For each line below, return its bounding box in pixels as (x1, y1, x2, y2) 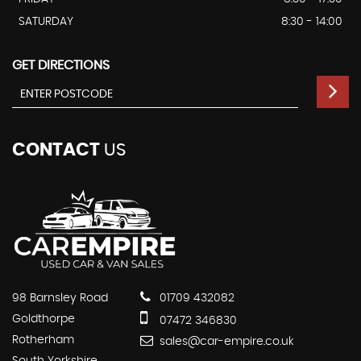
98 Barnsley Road (12, 292, 108, 304)
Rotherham (12, 334, 74, 346)
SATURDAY (19, 16, 73, 28)
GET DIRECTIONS (12, 59, 110, 73)
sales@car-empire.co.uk (156, 335, 294, 347)
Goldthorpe (12, 313, 75, 325)
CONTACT (12, 141, 100, 160)
